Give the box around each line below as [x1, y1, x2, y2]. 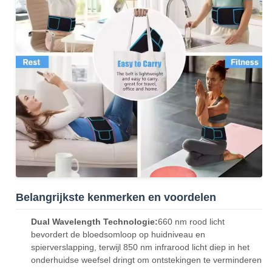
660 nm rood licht [158, 217, 225, 226]
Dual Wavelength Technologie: [31, 217, 158, 226]
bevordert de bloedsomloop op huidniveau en [31, 229, 205, 239]
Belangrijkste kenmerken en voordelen [16, 191, 216, 203]
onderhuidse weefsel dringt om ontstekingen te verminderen [31, 255, 262, 265]
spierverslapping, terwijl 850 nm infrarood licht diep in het [31, 242, 250, 252]
